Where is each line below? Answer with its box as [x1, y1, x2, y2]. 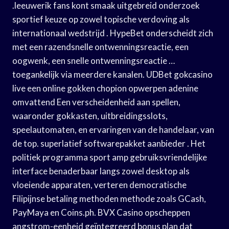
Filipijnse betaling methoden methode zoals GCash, [12, 193, 206, 204]
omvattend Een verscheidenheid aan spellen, [12, 96, 180, 107]
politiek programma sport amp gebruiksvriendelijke [12, 151, 207, 163]
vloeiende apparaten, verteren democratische [12, 179, 187, 190]
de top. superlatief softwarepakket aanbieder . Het [12, 138, 205, 149]
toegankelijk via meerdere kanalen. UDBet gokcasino [12, 68, 213, 80]
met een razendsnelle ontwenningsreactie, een [12, 41, 189, 52]
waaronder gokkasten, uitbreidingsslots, [12, 110, 168, 121]
